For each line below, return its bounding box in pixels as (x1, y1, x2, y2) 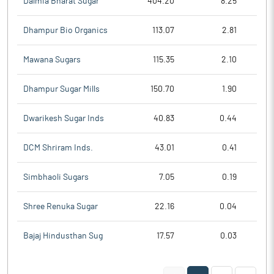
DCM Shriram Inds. (23, 143, 93, 152)
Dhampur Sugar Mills (23, 84, 100, 94)
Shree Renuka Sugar (23, 202, 98, 211)
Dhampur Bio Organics (23, 26, 108, 35)
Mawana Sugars (23, 55, 81, 64)
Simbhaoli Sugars (23, 172, 89, 182)
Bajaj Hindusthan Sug (23, 232, 103, 240)
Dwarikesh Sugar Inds (23, 114, 104, 123)
